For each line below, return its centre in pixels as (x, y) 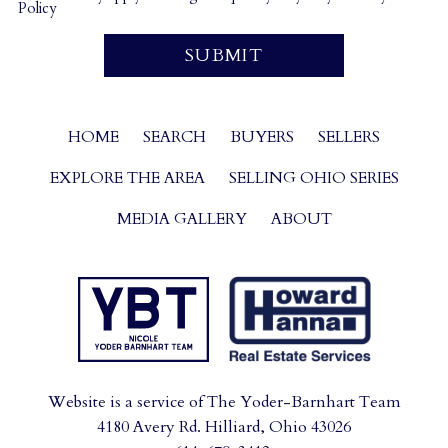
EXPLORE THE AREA (127, 177)
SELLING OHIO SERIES (313, 177)
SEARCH (174, 136)
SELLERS (349, 136)
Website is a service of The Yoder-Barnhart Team (224, 402)
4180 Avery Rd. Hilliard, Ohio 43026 (224, 427)
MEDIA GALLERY (181, 218)
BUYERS (262, 136)
